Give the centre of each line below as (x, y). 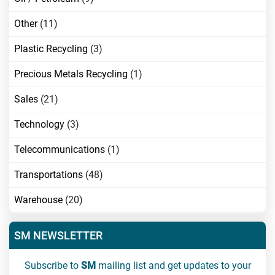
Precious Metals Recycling (71, 74)
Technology (39, 124)
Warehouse (38, 200)
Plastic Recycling (51, 49)
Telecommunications (60, 149)
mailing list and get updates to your (173, 265)
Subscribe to (52, 265)
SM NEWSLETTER (58, 235)
